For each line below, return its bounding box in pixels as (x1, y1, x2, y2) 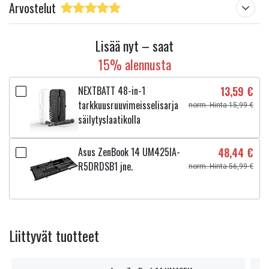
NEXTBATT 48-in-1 (78, 83, 145, 98)
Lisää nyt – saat (95, 36, 174, 55)
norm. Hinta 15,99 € (189, 101, 253, 109)
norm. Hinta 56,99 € (189, 162, 253, 171)
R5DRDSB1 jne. (78, 159, 133, 174)
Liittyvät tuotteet (9, 225, 99, 246)
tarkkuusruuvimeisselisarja (78, 98, 178, 112)
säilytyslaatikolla (78, 112, 141, 127)
